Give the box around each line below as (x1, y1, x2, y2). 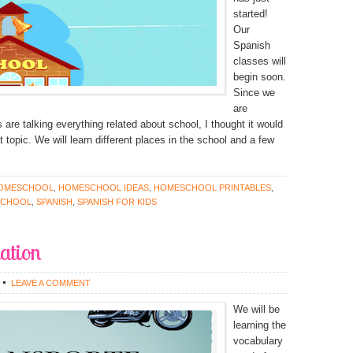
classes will (233, 55, 286, 67)
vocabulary (233, 335, 283, 347)
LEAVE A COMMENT (11, 278, 91, 288)
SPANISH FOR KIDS (77, 197, 157, 206)
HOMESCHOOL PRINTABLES (154, 183, 271, 192)
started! (233, 8, 268, 20)
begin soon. (233, 71, 286, 83)
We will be (233, 303, 280, 315)
